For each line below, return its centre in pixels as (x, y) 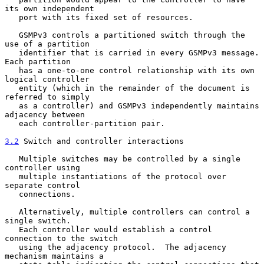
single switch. (38, 220)
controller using (42, 167)
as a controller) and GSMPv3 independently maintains (12, 105)
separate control (42, 185)
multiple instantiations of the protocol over (12, 176)
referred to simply (47, 97)
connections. (12, 194)
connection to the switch (61, 238)
